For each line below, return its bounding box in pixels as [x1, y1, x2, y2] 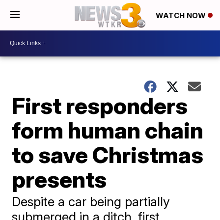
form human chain [12, 116, 204, 144]
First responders [12, 91, 188, 119]
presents [12, 165, 107, 193]
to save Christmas [12, 140, 204, 168]
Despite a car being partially [12, 193, 170, 209]
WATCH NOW [156, 11, 208, 21]
